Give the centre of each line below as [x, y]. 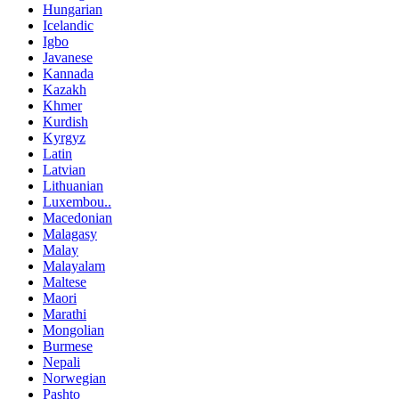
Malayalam [74, 266]
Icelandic [68, 26]
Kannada [68, 74]
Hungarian [73, 10]
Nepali [61, 362]
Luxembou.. [77, 202]
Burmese [68, 346]
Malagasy [70, 234]
